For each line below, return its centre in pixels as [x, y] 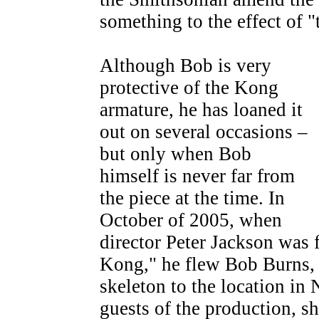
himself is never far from [197, 176]
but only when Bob [176, 154]
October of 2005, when [191, 220]
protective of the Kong [189, 88]
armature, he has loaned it [201, 110]
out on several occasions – [204, 132]
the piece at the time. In [192, 198]
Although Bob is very [185, 66]
